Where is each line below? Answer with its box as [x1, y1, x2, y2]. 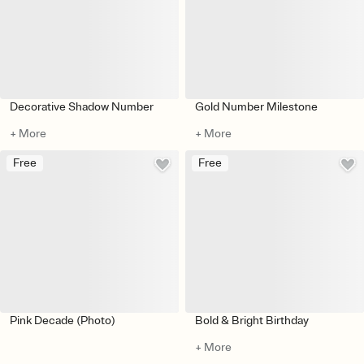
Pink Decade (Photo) [10, 313, 115, 327]
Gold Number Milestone [195, 99, 318, 114]
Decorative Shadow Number [10, 99, 154, 114]
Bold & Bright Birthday [195, 313, 309, 327]
